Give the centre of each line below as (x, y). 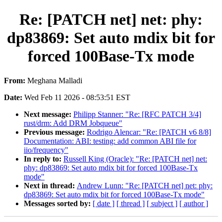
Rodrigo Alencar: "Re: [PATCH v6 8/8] (149, 132)
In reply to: (44, 159)
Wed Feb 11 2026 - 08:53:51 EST (77, 97)
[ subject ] (162, 203)
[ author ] (194, 203)
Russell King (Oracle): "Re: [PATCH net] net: (135, 159)
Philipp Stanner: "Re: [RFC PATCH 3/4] (137, 114)
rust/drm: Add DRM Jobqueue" (73, 123)
